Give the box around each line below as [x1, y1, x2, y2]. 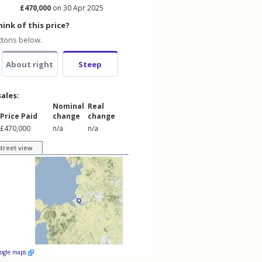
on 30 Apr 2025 [51, 3, 104, 13]
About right [6, 59, 54, 70]
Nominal [53, 101, 84, 111]
